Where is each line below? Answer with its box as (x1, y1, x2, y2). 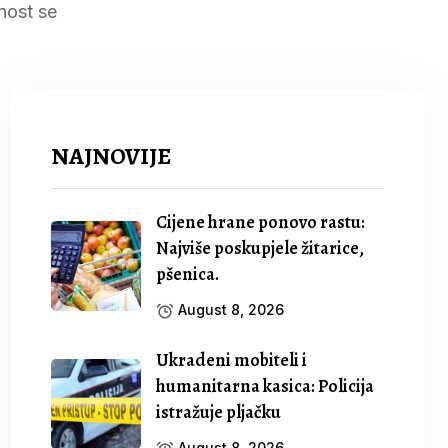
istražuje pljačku (156, 400, 282, 424)
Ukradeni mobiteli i (156, 348, 308, 372)
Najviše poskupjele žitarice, (156, 236, 365, 260)
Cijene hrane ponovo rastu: (156, 210, 366, 234)
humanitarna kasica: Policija (156, 374, 375, 398)
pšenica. (156, 262, 220, 286)
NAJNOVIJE (51, 140, 172, 172)
